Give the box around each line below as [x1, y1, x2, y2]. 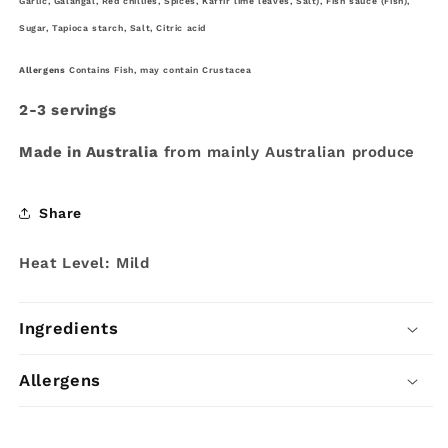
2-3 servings [19, 101, 117, 119]
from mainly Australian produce [163, 143, 415, 161]
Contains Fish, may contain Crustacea [65, 65, 252, 75]
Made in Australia [19, 143, 159, 161]
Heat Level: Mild [19, 254, 150, 272]
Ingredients [19, 319, 119, 338]
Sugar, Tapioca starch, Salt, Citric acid [19, 23, 207, 33]
